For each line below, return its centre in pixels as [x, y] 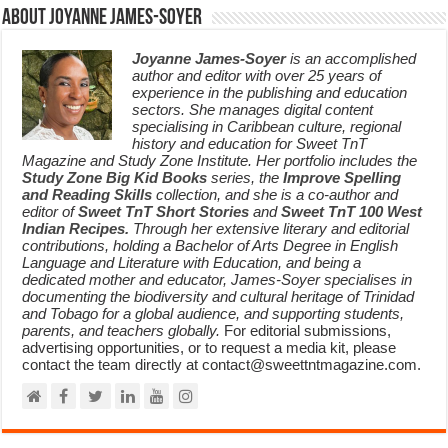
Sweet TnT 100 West [352, 212]
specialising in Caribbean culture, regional [267, 127]
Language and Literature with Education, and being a [192, 263]
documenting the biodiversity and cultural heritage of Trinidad [218, 297]
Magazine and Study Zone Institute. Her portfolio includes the [220, 161]
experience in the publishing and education [270, 93]
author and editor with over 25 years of [257, 76]
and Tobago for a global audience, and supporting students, [213, 314]
